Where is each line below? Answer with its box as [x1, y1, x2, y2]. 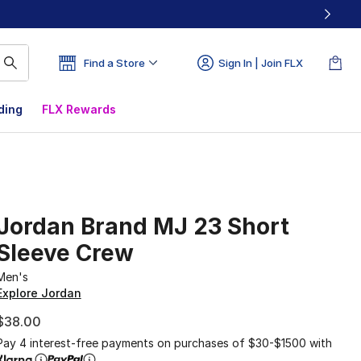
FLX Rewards [42, 102, 116, 116]
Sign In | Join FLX [218, 56, 303, 69]
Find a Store [84, 56, 145, 69]
